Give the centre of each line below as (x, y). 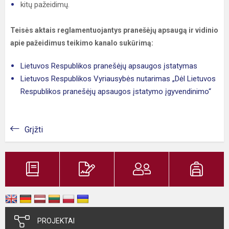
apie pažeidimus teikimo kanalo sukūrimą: (82, 43)
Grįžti (34, 130)
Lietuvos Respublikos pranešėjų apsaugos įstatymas (109, 66)
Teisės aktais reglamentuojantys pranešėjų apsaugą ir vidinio (114, 30)
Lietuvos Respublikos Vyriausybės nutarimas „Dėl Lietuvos (118, 79)
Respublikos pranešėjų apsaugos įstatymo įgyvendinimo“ (116, 91)
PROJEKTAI (56, 221)
